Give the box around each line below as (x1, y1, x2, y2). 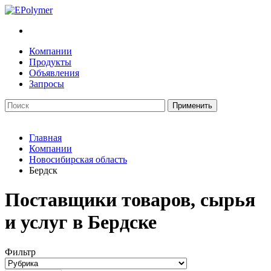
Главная (29, 132, 62, 143)
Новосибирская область (29, 154, 127, 165)
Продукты (29, 57, 71, 67)
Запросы (29, 79, 64, 89)
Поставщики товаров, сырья (5, 189, 255, 211)
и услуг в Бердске (5, 211, 157, 233)
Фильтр (5, 246, 36, 257)
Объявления (29, 68, 79, 78)
